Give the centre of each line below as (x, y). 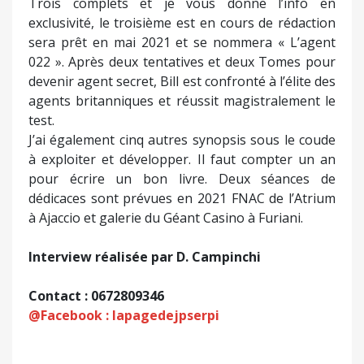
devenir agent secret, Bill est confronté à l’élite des (182, 82)
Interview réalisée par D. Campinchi (145, 257)
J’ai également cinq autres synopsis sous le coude (182, 140)
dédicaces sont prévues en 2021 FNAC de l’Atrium (182, 199)
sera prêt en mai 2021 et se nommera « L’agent (182, 43)
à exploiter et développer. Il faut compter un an (182, 160)
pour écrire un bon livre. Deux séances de (182, 179)
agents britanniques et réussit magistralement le (182, 101)
